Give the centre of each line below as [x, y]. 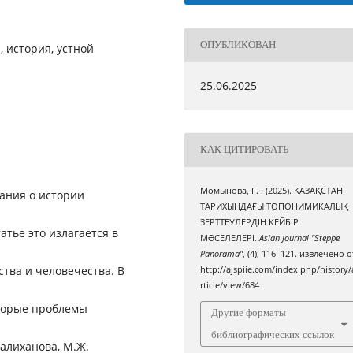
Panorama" [222, 253]
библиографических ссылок [273, 335]
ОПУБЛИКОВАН [238, 45]
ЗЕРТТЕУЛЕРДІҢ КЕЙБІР [250, 222]
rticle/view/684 [230, 285]
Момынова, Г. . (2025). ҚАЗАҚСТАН [272, 190]
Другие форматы [249, 313]
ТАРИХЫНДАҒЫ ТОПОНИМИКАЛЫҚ [275, 206]
